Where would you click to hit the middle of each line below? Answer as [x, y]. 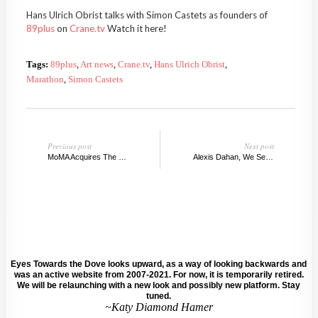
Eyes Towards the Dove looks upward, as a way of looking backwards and [159, 264]
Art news [97, 64]
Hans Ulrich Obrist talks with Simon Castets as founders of [147, 15]
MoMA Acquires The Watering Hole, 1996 [122, 157]
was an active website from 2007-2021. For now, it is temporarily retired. [159, 275]
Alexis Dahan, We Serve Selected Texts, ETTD [270, 157]
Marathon [45, 79]
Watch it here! [136, 28]
